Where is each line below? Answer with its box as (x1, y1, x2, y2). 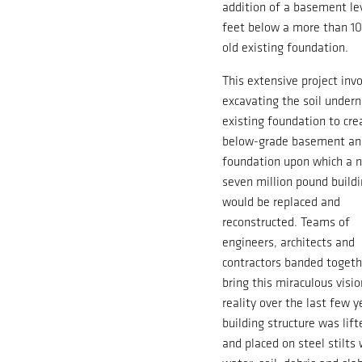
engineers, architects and (222, 234, 356, 250)
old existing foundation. (222, 39, 349, 55)
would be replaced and (222, 193, 341, 209)
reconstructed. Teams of (222, 213, 351, 229)
